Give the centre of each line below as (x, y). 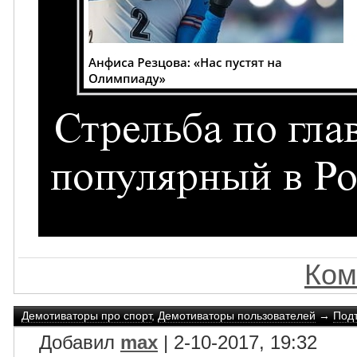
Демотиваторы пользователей (237, 316)
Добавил (71, 342)
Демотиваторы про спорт (86, 316)
